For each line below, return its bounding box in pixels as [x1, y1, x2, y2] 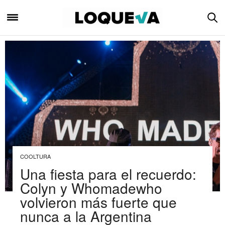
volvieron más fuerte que [20, 192, 177, 212]
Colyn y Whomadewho [20, 178, 162, 198]
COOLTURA [20, 152, 51, 160]
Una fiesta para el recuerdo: [20, 164, 196, 184]
